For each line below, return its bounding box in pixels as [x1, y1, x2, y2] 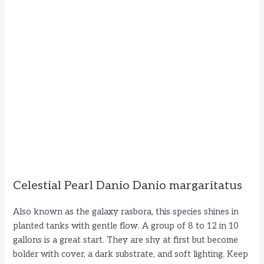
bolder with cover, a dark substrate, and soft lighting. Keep [13, 249, 249, 259]
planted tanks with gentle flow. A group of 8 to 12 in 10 [13, 220, 239, 231]
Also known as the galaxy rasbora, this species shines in [13, 206, 239, 217]
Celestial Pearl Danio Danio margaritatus [13, 178, 243, 193]
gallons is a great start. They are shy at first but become [13, 235, 239, 245]
